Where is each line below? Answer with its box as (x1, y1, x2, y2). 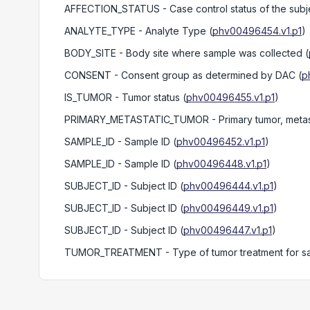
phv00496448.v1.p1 (176, 158, 266, 170)
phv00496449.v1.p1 (183, 202, 273, 214)
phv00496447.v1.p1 (183, 224, 272, 236)
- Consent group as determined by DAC (111, 69, 295, 81)
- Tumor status (112, 91, 180, 103)
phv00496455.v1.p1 (186, 91, 275, 103)
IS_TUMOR (64, 91, 112, 103)
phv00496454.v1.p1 (212, 25, 302, 37)
